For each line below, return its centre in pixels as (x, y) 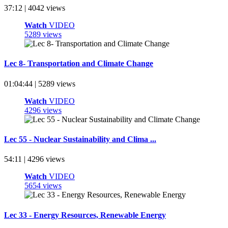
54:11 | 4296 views (34, 159)
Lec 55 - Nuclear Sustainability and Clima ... (80, 139)
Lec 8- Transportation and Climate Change (79, 64)
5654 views (43, 186)
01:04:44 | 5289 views (40, 83)
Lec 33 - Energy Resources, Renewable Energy (85, 215)
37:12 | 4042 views (35, 8)
